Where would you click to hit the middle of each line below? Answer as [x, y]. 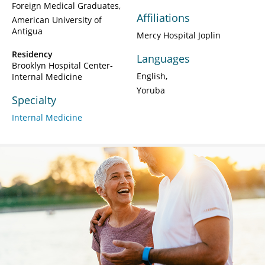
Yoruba [151, 91]
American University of [57, 20]
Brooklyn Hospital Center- [62, 66]
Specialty [34, 100]
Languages [163, 59]
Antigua [27, 31]
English [151, 76]
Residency [32, 54]
